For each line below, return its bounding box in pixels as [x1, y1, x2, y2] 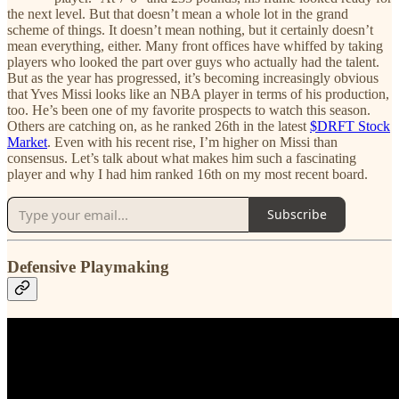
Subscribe [267, 206, 327, 224]
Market [7, 134, 47, 150]
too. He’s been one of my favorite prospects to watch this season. [7, 102, 370, 118]
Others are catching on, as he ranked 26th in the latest [7, 118, 310, 134]
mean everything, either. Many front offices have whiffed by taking [7, 37, 383, 53]
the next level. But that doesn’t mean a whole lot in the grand [7, 5, 348, 21]
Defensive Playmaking [7, 257, 169, 277]
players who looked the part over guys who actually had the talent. [7, 53, 379, 69]
